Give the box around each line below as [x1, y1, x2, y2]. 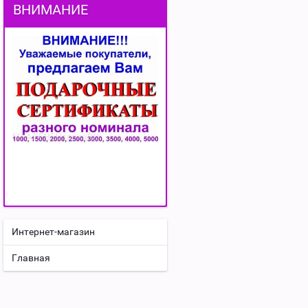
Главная [12, 252, 50, 263]
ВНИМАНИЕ [13, 1, 88, 18]
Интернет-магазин [12, 225, 95, 237]
